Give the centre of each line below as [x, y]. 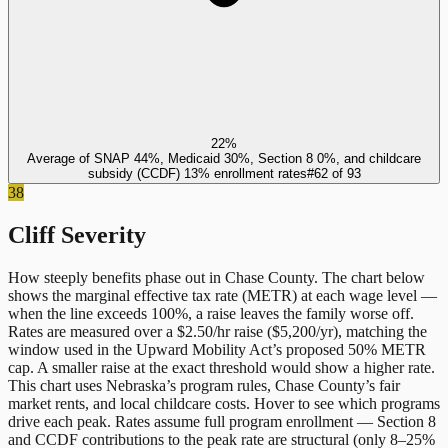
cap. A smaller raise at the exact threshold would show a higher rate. [221, 367]
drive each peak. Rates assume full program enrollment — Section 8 [222, 421]
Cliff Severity [77, 234]
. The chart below [369, 277]
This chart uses [57, 385]
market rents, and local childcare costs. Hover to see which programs [224, 403]
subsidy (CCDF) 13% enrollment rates [197, 173]
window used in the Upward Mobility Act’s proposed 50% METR [217, 349]
